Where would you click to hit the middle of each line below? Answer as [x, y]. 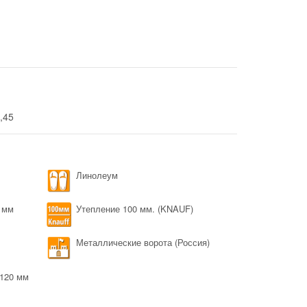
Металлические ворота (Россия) [143, 243]
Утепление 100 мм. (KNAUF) [135, 209]
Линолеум [97, 175]
